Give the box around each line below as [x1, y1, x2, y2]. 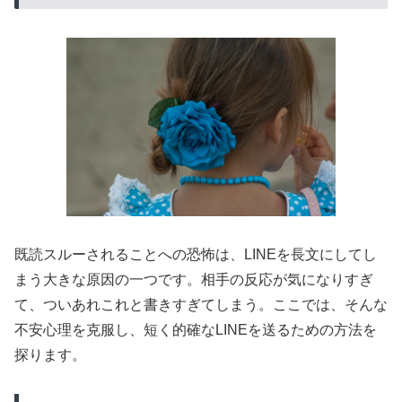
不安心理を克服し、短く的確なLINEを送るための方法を [14, 322, 377, 338]
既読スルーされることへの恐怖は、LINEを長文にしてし [14, 247, 377, 263]
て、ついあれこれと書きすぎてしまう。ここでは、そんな [14, 297, 388, 313]
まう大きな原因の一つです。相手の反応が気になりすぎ [14, 272, 373, 288]
